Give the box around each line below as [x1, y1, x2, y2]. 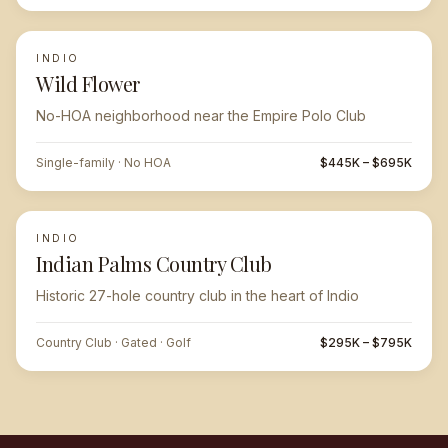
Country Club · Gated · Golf [36, 335, 191, 350]
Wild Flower [36, 70, 140, 97]
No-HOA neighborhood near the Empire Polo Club [36, 107, 366, 124]
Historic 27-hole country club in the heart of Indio [36, 287, 359, 304]
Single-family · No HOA [36, 155, 171, 170]
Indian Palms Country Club [36, 250, 272, 277]
